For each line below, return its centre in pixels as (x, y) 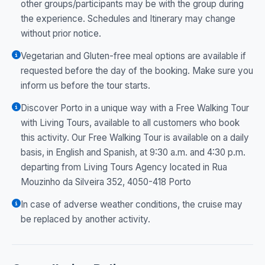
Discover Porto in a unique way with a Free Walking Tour (135, 108)
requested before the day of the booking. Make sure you (137, 71)
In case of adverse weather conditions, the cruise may (132, 204)
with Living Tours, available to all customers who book (130, 122)
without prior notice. (61, 34)
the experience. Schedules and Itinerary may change (128, 19)
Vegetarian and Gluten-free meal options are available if (133, 56)
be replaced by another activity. (85, 219)
